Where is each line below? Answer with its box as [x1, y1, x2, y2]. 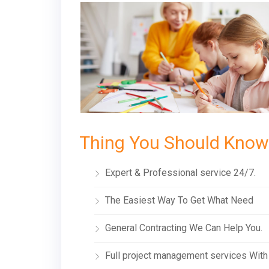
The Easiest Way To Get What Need [105, 195, 253, 207]
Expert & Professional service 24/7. [105, 167, 256, 179]
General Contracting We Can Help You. [105, 222, 262, 234]
